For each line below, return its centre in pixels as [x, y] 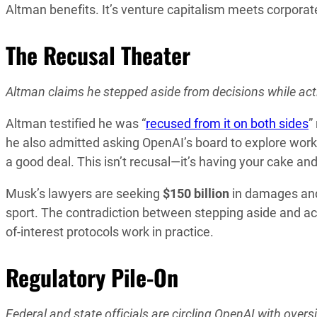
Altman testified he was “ [76, 124]
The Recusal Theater [98, 55]
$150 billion [196, 194]
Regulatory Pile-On [92, 277]
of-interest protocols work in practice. [110, 232]
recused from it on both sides [227, 124]
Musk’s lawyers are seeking [84, 194]
